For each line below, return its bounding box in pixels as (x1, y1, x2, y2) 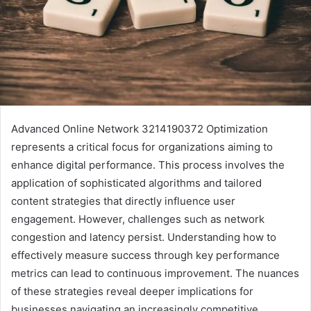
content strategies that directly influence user (11, 194, 235, 208)
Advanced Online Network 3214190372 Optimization (11, 122, 268, 136)
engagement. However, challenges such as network (11, 212, 264, 226)
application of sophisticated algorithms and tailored (11, 176, 262, 190)
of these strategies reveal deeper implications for (11, 285, 253, 299)
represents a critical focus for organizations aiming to (11, 140, 273, 154)
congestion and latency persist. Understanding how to (11, 230, 276, 244)
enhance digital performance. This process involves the (11, 158, 285, 172)
